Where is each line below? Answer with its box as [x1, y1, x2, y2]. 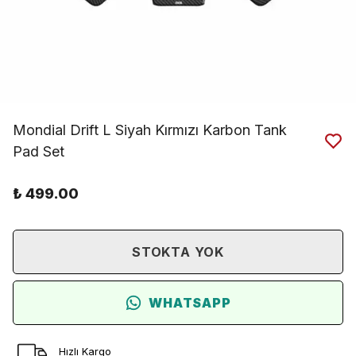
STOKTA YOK [131, 244, 224, 260]
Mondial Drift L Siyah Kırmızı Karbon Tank [13, 122, 287, 138]
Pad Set [13, 143, 64, 160]
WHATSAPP [149, 295, 231, 311]
